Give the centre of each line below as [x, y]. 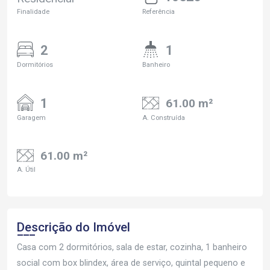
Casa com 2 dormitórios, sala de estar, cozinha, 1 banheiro [132, 248]
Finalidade [33, 11]
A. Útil [26, 170]
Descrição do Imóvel [74, 228]
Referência [159, 11]
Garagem [31, 118]
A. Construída [164, 118]
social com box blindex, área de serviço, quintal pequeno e [131, 263]
